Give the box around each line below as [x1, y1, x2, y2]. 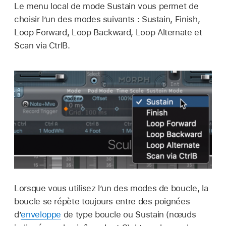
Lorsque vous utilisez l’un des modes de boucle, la [14, 183, 208, 193]
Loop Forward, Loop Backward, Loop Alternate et [14, 27, 202, 37]
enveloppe [21, 209, 62, 219]
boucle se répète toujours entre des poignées [14, 196, 190, 206]
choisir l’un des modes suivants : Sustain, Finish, [14, 14, 200, 24]
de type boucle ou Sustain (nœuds [61, 209, 196, 219]
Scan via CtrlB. [14, 40, 70, 50]
